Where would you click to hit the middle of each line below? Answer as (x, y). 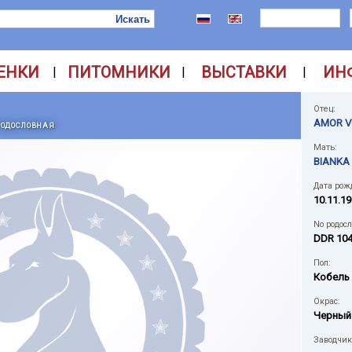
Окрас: (327, 301)
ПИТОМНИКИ (119, 72)
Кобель (332, 277)
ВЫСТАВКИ (244, 72)
